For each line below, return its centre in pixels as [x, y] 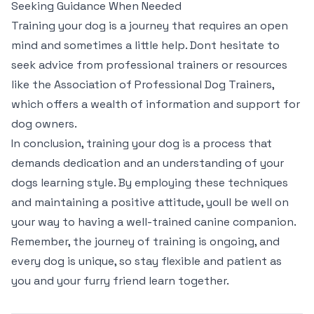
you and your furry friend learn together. [120, 281]
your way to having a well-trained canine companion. [153, 222]
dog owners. [44, 124]
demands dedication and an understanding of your [148, 163]
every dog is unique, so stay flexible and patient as [146, 261]
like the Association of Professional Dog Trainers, [143, 84]
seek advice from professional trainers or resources [149, 65]
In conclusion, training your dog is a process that [142, 143]
